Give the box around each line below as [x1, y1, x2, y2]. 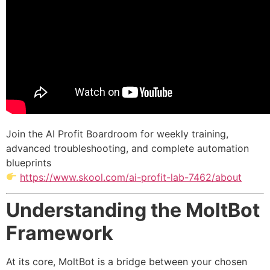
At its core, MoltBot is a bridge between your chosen [6, 256, 247, 268]
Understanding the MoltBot [6, 198, 260, 222]
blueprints [6, 156, 51, 169]
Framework [6, 221, 113, 245]
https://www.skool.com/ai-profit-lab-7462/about [20, 171, 242, 183]
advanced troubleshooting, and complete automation [6, 142, 249, 154]
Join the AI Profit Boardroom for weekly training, [6, 127, 228, 140]
